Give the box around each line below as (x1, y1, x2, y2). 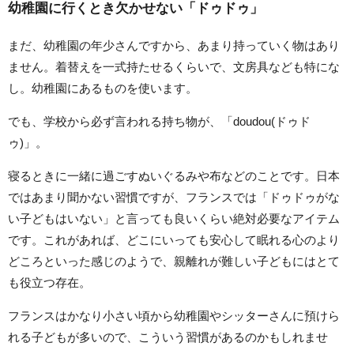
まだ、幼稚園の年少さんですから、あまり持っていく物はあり (8, 39, 340, 53)
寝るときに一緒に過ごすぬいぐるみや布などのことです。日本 (8, 169, 340, 183)
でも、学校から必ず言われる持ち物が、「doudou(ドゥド (8, 115, 311, 129)
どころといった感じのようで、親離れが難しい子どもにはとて (8, 254, 340, 269)
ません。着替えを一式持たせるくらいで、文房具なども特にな (8, 60, 340, 74)
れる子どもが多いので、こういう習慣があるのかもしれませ (8, 330, 328, 345)
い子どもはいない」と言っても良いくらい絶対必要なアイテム (8, 212, 340, 226)
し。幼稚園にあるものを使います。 (8, 81, 198, 96)
